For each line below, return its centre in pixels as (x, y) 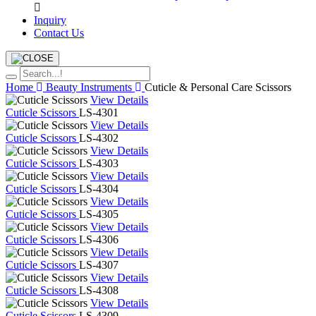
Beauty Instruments (90, 87)
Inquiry (50, 20)
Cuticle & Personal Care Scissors (218, 87)
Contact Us (59, 33)
